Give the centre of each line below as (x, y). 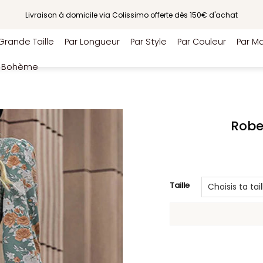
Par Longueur (92, 42)
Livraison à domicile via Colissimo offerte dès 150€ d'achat (131, 15)
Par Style (149, 42)
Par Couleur (202, 42)
